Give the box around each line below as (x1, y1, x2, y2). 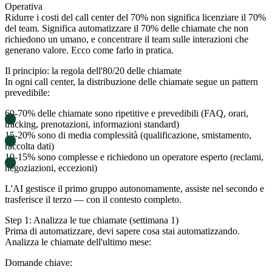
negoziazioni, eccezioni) (5, 162, 97, 173)
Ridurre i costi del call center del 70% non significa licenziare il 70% (5, 12, 266, 22)
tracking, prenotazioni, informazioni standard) (5, 118, 179, 129)
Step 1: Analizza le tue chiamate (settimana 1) (5, 214, 178, 225)
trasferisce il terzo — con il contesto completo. (5, 194, 182, 205)
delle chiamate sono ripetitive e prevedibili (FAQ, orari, (35, 107, 248, 118)
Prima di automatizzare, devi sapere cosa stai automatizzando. (5, 225, 240, 236)
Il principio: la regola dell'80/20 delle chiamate (5, 65, 182, 76)
